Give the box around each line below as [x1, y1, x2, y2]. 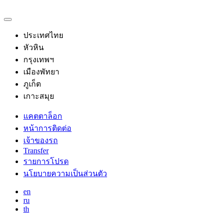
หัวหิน [23, 43, 44, 52]
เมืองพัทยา [23, 68, 59, 76]
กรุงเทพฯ [23, 55, 54, 64]
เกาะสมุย [23, 92, 54, 100]
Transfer [23, 146, 49, 155]
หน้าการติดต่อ [23, 124, 72, 132]
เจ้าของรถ [23, 136, 58, 145]
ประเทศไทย [23, 31, 63, 39]
